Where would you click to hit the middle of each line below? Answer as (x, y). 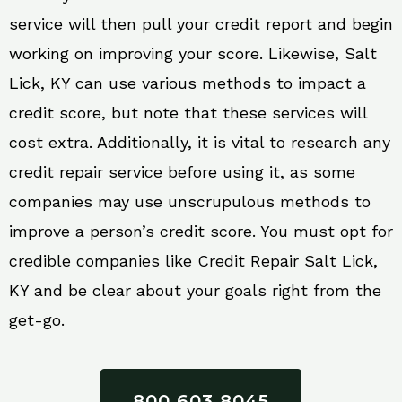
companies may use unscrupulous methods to (190, 201)
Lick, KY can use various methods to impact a (188, 83)
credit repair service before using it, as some (182, 171)
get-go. (37, 319)
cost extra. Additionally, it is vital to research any (200, 142)
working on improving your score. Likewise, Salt (193, 53)
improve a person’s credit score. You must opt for (201, 231)
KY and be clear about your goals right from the (195, 290)
